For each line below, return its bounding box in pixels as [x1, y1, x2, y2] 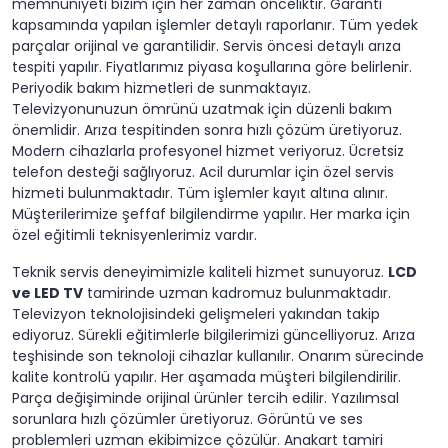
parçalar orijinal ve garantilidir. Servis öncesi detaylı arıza [12, 36, 401, 57]
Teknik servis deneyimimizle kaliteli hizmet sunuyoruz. [12, 262, 388, 283]
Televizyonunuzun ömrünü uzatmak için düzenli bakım [12, 99, 392, 120]
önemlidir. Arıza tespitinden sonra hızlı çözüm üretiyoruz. [12, 120, 402, 141]
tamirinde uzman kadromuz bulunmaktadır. [83, 283, 391, 304]
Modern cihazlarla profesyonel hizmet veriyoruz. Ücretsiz [12, 141, 404, 162]
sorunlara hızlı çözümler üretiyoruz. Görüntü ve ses [12, 409, 363, 430]
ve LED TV [12, 283, 83, 304]
